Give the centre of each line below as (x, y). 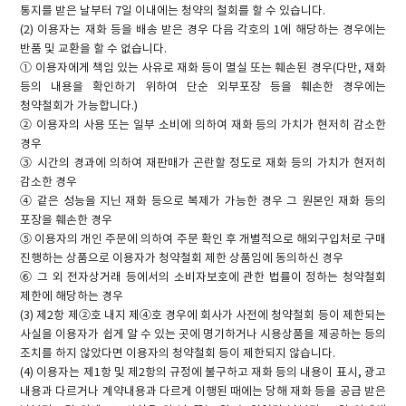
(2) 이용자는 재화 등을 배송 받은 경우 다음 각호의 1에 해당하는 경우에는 (203, 31)
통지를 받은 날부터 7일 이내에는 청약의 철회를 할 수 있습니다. (173, 12)
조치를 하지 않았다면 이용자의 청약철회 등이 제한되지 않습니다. (178, 354)
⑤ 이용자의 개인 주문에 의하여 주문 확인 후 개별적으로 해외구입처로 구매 (203, 240)
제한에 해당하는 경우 (72, 297)
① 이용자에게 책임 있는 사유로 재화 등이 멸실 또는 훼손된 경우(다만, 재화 (203, 69)
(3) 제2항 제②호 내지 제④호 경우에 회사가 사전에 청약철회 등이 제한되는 (203, 316)
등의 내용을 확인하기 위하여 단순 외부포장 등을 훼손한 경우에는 (203, 88)
